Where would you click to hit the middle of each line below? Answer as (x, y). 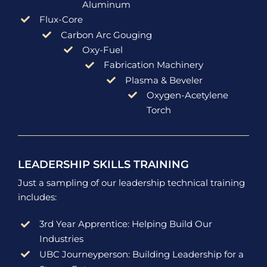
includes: (37, 197)
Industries (61, 239)
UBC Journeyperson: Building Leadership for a (141, 254)
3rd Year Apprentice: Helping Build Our (125, 224)
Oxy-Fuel (102, 49)
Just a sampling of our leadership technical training (131, 183)
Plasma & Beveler (164, 80)
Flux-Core (61, 20)
